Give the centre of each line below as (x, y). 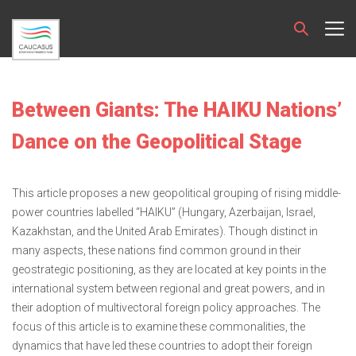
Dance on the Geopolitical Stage (157, 142)
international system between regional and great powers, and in (168, 288)
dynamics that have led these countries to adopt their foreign (162, 346)
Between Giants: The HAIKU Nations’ (177, 110)
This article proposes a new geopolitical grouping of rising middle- (176, 193)
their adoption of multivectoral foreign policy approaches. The (166, 308)
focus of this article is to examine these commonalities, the (159, 327)
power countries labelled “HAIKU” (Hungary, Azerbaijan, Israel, (164, 212)
